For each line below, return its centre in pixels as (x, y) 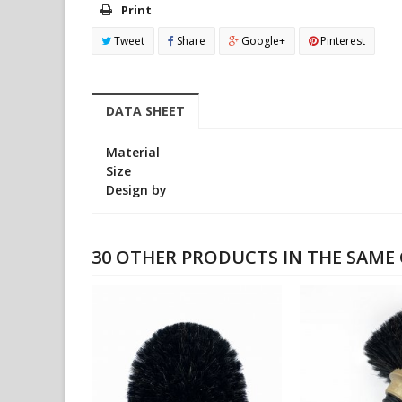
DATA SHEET (145, 111)
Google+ (262, 41)
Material (133, 152)
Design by (136, 190)
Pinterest (341, 41)
